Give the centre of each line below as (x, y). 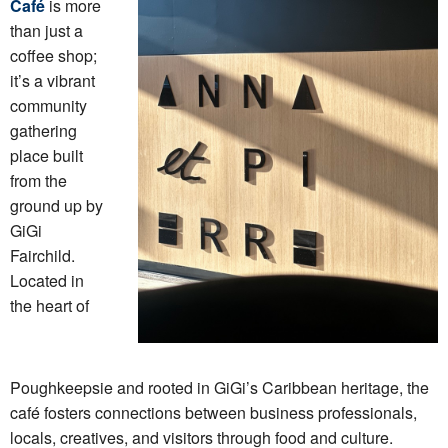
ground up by (56, 205)
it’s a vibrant (52, 80)
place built (46, 155)
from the (38, 180)
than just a (46, 30)
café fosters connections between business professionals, (213, 412)
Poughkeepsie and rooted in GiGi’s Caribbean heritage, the (219, 387)
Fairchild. (42, 255)
